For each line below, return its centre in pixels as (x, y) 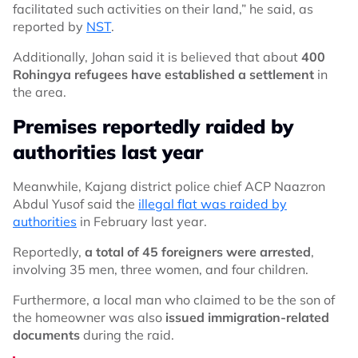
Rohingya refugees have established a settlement (163, 74)
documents (48, 334)
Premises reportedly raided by (153, 126)
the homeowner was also (89, 317)
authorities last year (108, 151)
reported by (50, 26)
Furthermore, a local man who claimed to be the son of (174, 299)
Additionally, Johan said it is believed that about (157, 56)
